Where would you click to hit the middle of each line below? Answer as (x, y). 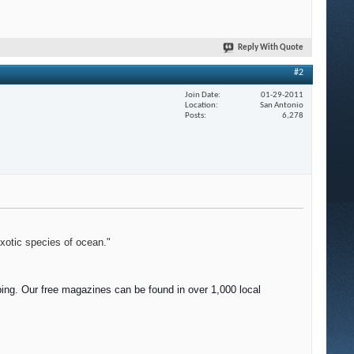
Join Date (201, 95)
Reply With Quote (271, 48)
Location (200, 105)
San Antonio (282, 105)
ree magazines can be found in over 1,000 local (153, 290)
